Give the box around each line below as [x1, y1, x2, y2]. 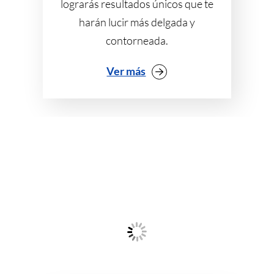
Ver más [106, 64, 146, 78]
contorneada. [105, 33, 168, 47]
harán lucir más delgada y [78, 15, 195, 29]
